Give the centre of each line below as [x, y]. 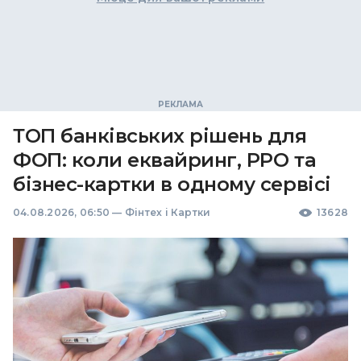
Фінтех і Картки [168, 212]
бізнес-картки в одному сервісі [172, 184]
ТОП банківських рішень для [160, 136]
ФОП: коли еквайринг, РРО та [165, 160]
